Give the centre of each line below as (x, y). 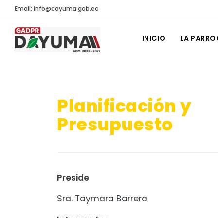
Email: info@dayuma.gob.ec (56, 9)
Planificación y (124, 106)
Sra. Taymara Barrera (102, 199)
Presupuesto (115, 124)
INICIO (154, 38)
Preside (73, 178)
